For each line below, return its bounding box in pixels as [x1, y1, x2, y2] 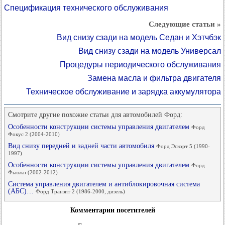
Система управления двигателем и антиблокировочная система [8, 180, 200, 188]
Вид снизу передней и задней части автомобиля [8, 142, 156, 150]
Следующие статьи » [149, 20, 221, 29]
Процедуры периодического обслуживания [60, 60, 221, 69]
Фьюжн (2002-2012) [8, 169, 58, 176]
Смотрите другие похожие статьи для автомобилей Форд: [8, 111, 182, 119]
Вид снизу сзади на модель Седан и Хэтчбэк [57, 33, 221, 42]
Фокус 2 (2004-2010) [8, 131, 60, 138]
